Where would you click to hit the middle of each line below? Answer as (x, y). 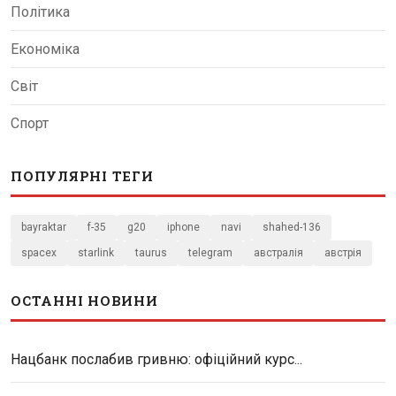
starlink (96, 253)
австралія (278, 253)
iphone (183, 228)
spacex (39, 253)
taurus (151, 253)
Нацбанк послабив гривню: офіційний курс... (156, 360)
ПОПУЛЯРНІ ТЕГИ (82, 176)
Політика (40, 12)
